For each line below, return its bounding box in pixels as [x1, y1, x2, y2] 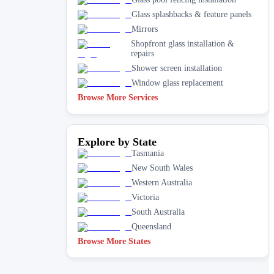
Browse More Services [78, 92, 158, 102]
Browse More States [78, 236, 150, 246]
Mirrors [131, 24, 158, 34]
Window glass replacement [131, 78, 223, 87]
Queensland [131, 221, 171, 231]
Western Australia [131, 177, 192, 187]
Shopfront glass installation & [130, 39, 234, 48]
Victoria [131, 192, 159, 202]
